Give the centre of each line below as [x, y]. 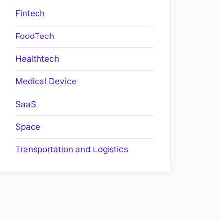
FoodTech [35, 36]
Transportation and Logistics [72, 150]
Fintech [30, 14]
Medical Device [46, 82]
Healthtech [37, 59]
